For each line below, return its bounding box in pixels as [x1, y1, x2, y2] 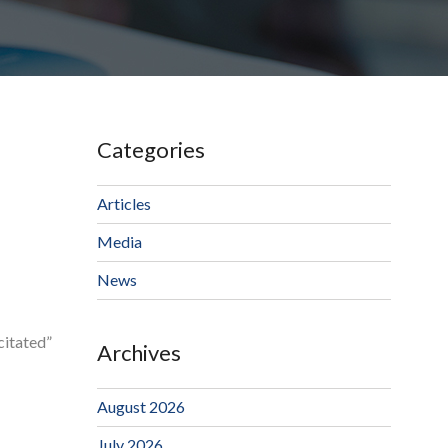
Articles [96, 194, 151, 214]
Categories [96, 136, 205, 164]
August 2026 [96, 397, 185, 417]
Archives [96, 339, 181, 367]
